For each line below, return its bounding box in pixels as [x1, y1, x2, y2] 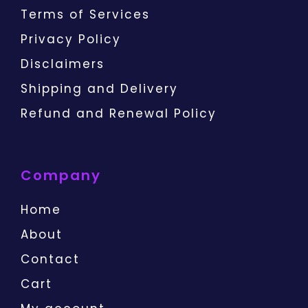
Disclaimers [21, 56, 104, 72]
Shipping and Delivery [21, 80, 178, 97]
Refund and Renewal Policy [21, 105, 217, 122]
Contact [21, 251, 80, 267]
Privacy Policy [21, 31, 121, 47]
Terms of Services [21, 6, 150, 23]
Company [21, 166, 101, 185]
